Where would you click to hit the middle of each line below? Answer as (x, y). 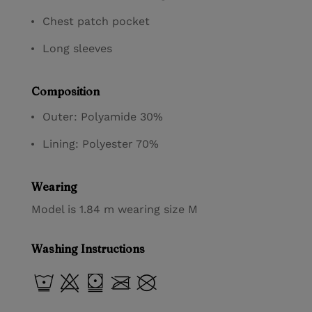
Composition (65, 91)
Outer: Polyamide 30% (103, 117)
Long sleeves (77, 48)
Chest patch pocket (96, 21)
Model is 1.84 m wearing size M (115, 209)
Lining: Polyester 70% (101, 144)
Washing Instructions (88, 249)
